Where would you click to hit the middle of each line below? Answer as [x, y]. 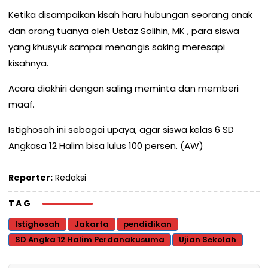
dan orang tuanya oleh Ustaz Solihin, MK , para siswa [124, 31]
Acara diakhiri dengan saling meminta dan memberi [124, 88]
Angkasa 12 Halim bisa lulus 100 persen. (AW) [106, 145]
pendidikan [147, 224]
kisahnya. [28, 63]
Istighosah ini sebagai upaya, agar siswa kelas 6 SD [121, 129]
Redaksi [69, 177]
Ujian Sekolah [208, 239]
